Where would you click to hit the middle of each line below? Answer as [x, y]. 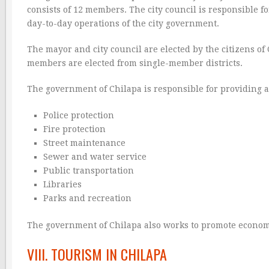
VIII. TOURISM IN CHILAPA [97, 254]
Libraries [62, 184]
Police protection [78, 115]
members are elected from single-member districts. [135, 63]
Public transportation [88, 170]
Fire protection [74, 129]
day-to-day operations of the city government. [123, 23]
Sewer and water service [95, 156]
